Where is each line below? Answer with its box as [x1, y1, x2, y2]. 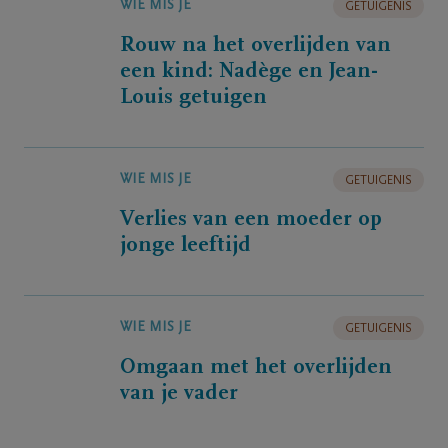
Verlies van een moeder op [120, 209, 382, 231]
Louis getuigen [120, 87, 267, 109]
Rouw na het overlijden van [120, 35, 391, 57]
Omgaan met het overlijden [120, 357, 392, 379]
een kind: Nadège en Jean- [120, 61, 378, 83]
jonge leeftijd [120, 235, 251, 257]
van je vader [120, 383, 238, 405]
